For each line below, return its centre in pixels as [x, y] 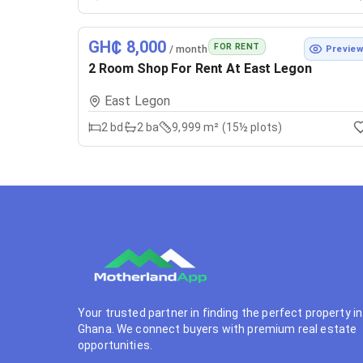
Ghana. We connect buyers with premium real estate [218, 329]
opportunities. [115, 346]
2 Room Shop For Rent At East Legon [200, 68]
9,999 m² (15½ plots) [227, 127]
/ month [187, 49]
